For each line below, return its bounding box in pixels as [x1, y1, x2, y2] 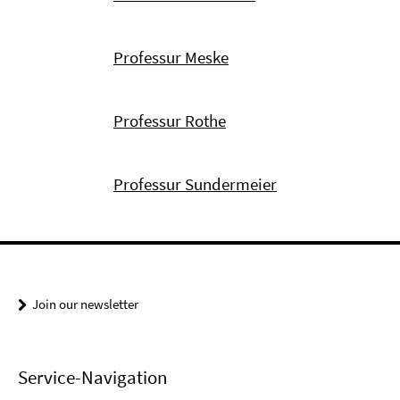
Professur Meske [113, 46, 229, 68]
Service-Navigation [18, 365, 167, 390]
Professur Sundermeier [113, 173, 277, 195]
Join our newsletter [32, 296, 138, 312]
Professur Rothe [113, 110, 226, 131]
